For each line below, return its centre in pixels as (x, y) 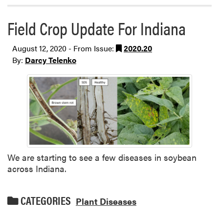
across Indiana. (37, 168)
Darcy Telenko (51, 60)
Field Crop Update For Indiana (97, 28)
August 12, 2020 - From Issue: (64, 48)
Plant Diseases (106, 201)
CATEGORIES (45, 200)
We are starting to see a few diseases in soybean (102, 157)
